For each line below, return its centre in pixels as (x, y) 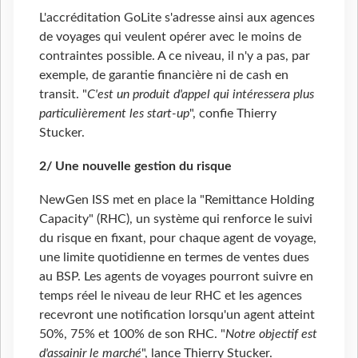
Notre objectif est (271, 334)
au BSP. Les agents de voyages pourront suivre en (176, 277)
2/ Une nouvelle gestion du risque (135, 167)
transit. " (63, 95)
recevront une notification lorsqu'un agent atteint (177, 315)
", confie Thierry (233, 114)
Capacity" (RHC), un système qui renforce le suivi (176, 219)
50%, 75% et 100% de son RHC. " (132, 334)
